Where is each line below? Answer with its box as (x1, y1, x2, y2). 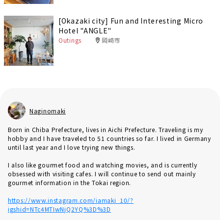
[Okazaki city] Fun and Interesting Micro (58, 16, 204, 26)
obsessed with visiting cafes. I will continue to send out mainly (8, 169, 196, 178)
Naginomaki (29, 106, 66, 115)
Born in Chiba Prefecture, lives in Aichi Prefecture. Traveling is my (8, 125, 203, 134)
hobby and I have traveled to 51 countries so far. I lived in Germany (8, 134, 211, 142)
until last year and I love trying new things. (8, 142, 136, 151)
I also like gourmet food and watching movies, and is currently (8, 160, 197, 169)
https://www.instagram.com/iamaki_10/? (8, 195, 134, 204)
